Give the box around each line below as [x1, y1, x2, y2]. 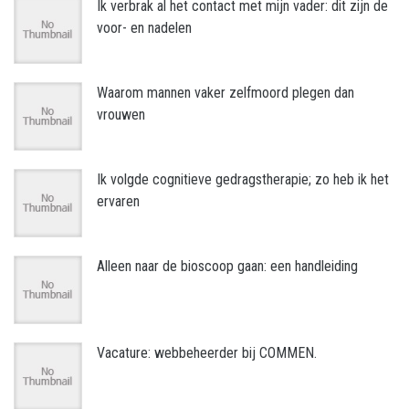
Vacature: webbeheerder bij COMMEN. [97, 344, 317, 362]
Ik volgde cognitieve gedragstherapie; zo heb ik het [97, 171, 389, 189]
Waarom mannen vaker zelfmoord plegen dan [97, 84, 354, 102]
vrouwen [97, 106, 145, 124]
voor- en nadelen [97, 19, 192, 37]
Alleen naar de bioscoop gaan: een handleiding [97, 257, 358, 276]
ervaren [97, 193, 140, 211]
